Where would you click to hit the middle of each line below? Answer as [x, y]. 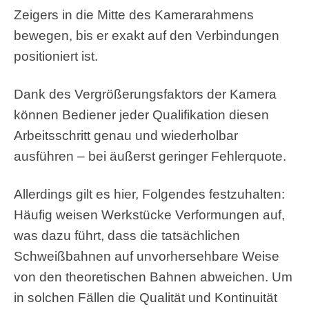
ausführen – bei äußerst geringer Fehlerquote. [150, 156]
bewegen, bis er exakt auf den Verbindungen [147, 35]
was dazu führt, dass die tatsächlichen [127, 235]
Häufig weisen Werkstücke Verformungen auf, [149, 215]
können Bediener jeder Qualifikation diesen [141, 114]
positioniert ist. [56, 56]
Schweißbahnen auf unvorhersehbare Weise [147, 256]
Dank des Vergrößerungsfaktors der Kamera [145, 94]
